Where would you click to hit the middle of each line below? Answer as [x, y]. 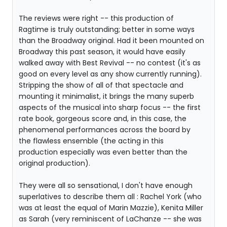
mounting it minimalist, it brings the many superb [106, 96]
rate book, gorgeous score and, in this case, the [103, 119]
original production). [54, 163]
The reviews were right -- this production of [96, 18]
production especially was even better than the [103, 152]
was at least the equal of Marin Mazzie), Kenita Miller [111, 208]
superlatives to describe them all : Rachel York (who [110, 197]
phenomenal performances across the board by [105, 130]
